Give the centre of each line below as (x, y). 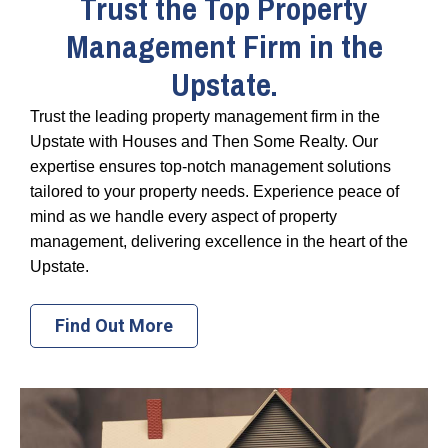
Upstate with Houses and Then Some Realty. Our (204, 141)
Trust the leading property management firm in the (205, 116)
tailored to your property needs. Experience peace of (214, 191)
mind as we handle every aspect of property (183, 216)
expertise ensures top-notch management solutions (210, 166)
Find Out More (114, 325)
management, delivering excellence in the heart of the (219, 241)
